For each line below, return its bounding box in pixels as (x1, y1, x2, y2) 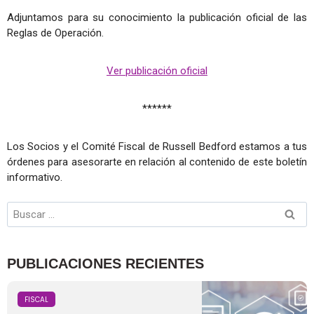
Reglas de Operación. (7, 26, 104, 39)
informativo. (7, 170, 62, 184)
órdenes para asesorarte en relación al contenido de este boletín (7, 155, 307, 168)
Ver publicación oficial (107, 64, 207, 77)
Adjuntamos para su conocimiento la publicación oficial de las (7, 11, 307, 24)
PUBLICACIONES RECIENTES (7, 256, 204, 271)
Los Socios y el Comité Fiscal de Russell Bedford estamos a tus (7, 139, 307, 153)
